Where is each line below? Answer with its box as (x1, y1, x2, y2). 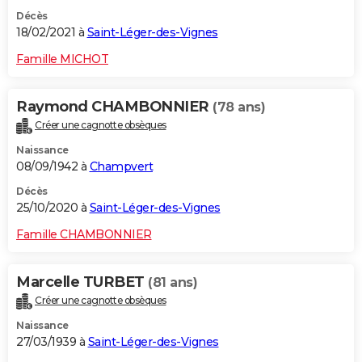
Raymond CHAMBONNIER (16, 98, 213, 116)
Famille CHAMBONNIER (16, 227, 152, 242)
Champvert (89, 159, 153, 175)
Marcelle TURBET (16, 273, 148, 292)
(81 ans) (148, 275, 197, 291)
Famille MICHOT (16, 52, 108, 67)
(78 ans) (213, 99, 265, 116)
